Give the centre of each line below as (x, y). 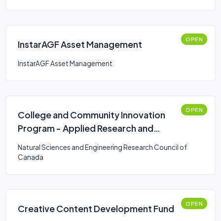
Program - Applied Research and (86, 128)
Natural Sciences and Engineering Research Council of (102, 147)
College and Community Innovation (92, 115)
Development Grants (62, 141)
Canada (31, 157)
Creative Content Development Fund (96, 208)
